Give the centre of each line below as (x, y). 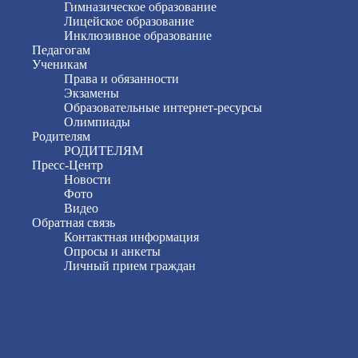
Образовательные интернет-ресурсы (163, 107)
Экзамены (91, 93)
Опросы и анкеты (112, 251)
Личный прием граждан (130, 266)
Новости (88, 179)
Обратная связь (74, 223)
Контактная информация (131, 237)
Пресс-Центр (68, 165)
